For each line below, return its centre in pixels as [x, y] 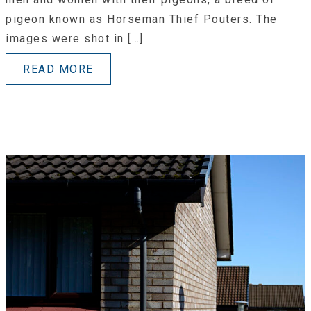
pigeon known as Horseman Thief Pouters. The [142, 19]
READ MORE [58, 69]
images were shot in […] [75, 39]
